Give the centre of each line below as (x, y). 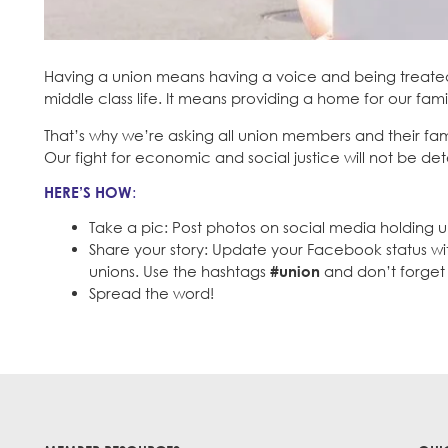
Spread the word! (151, 293)
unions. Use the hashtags (179, 271)
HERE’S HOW (88, 192)
